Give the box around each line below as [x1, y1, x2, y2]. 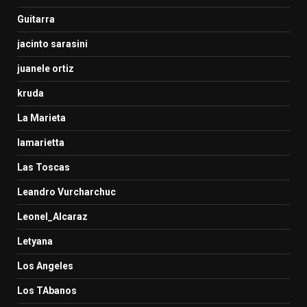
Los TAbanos [17, 284, 77, 296]
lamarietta [17, 136, 64, 148]
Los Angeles [17, 260, 73, 271]
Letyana [17, 235, 53, 247]
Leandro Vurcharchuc [17, 186, 116, 197]
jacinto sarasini [17, 38, 88, 49]
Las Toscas [17, 161, 70, 173]
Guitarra [17, 13, 55, 25]
